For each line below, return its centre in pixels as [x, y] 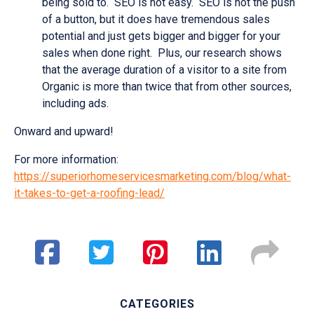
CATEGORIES [157, 304]
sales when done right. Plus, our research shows [162, 53]
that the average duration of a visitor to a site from [164, 70]
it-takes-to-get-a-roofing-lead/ [89, 193]
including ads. [75, 103]
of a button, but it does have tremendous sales [156, 19]
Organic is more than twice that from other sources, [167, 87]
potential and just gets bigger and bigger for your [161, 36]
